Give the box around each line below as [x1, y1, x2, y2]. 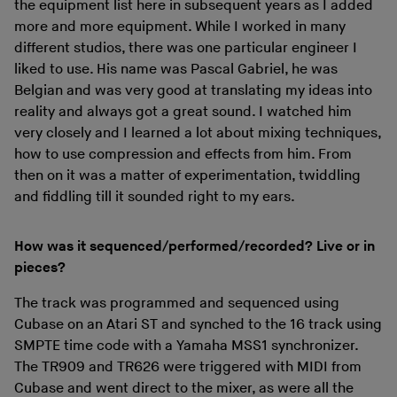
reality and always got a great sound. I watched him [14, 103, 352, 121]
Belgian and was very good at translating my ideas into [14, 82, 372, 99]
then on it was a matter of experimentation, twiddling [14, 167, 361, 184]
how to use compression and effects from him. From [14, 145, 352, 163]
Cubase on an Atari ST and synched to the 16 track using [14, 315, 382, 333]
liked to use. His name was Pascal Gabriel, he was [14, 60, 338, 78]
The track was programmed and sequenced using [14, 294, 339, 312]
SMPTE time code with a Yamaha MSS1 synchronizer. [14, 337, 358, 354]
